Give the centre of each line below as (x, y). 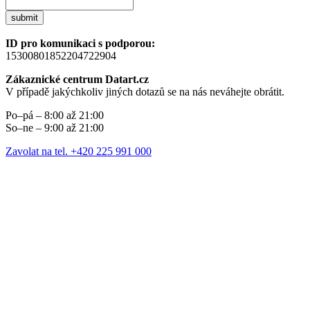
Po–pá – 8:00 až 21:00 (55, 116)
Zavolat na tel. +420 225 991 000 (79, 152)
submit (25, 18)
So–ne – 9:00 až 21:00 (55, 128)
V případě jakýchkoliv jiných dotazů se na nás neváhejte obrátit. (145, 92)
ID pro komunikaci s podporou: (80, 44)
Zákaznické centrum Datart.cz (77, 80)
